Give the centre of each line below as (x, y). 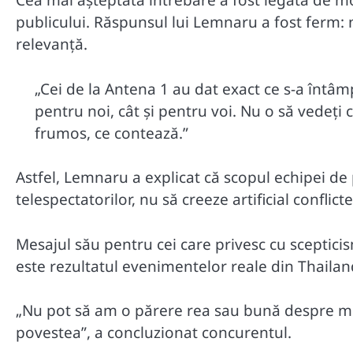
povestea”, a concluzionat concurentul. (154, 333)
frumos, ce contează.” (111, 133)
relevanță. (52, 45)
